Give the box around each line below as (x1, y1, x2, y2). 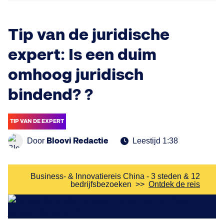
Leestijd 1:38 (132, 136, 178, 145)
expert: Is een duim (8, 45, 156, 65)
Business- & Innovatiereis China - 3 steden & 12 (30, 172, 200, 181)
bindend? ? (8, 85, 93, 105)
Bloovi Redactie (46, 136, 108, 146)
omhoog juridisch (8, 65, 143, 85)
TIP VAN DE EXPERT (10, 118, 64, 125)
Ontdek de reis (148, 180, 200, 189)
